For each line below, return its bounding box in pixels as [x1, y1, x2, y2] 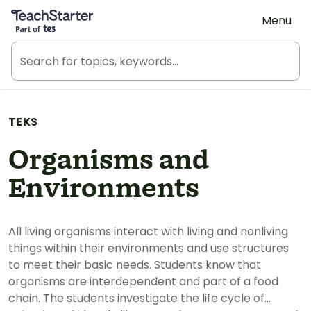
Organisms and [8, 142, 210, 180]
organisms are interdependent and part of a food [8, 274, 278, 289]
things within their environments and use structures [8, 240, 289, 256]
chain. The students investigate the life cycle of [8, 290, 264, 306]
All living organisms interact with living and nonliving [8, 224, 288, 239]
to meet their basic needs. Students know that [8, 257, 261, 273]
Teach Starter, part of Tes [10, 5, 150, 19]
